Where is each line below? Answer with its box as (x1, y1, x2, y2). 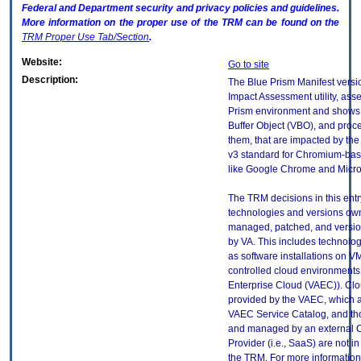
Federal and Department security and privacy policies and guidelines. (22, 2, 339, 15)
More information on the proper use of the (22, 17, 222, 29)
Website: (22, 56, 62, 68)
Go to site (228, 59, 269, 71)
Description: (22, 74, 78, 86)
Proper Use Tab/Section (43, 31, 149, 44)
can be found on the (242, 17, 340, 29)
